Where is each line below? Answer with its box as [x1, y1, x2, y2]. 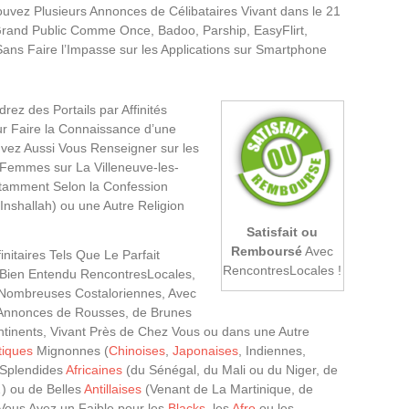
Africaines [66, 362, 122, 377]
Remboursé [231, 243, 303, 258]
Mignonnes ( [33, 343, 109, 358]
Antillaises [84, 382, 142, 396]
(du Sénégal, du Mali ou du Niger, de [122, 362, 338, 377]
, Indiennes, [238, 343, 306, 358]
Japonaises [173, 343, 238, 358]
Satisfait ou [246, 224, 319, 239]
